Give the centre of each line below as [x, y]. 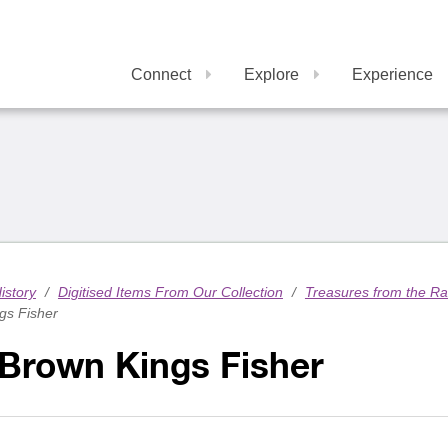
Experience [392, 74]
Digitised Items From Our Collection [170, 292]
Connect [161, 74]
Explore [271, 74]
